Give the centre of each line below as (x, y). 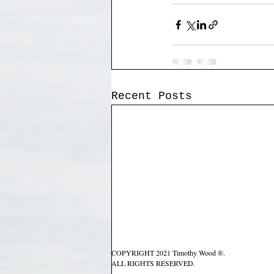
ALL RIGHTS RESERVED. (153, 263)
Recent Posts (152, 96)
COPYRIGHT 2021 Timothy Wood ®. (168, 253)
